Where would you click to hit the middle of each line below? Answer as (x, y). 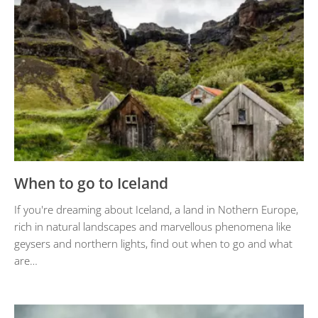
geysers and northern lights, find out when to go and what (153, 243)
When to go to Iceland (91, 183)
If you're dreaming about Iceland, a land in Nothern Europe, (156, 209)
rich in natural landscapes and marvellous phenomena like (153, 226)
